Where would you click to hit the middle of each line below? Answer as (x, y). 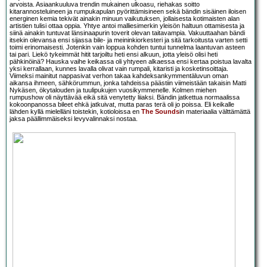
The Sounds (160, 112)
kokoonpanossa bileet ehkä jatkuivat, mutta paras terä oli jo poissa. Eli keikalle (122, 105)
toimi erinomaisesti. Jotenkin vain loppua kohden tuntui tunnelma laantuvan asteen (127, 47)
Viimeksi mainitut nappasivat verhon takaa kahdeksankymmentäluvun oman (119, 76)
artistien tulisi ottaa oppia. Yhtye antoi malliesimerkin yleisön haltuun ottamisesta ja (127, 26)
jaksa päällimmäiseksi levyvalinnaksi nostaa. (74, 119)
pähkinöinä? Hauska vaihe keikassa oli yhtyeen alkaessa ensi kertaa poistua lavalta (131, 62)
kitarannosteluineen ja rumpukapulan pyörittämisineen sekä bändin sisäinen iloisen (128, 12)
